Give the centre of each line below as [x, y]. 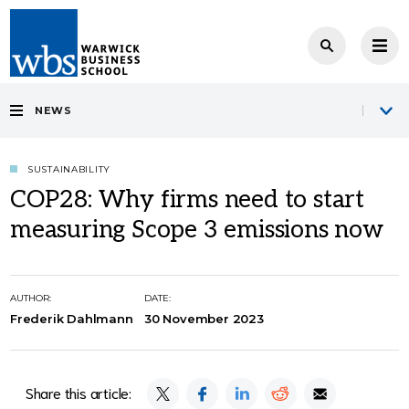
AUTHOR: [31, 298]
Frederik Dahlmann [72, 319]
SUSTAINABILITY [69, 169]
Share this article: [79, 392]
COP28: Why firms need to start [187, 200]
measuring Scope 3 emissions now [197, 230]
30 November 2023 [204, 319]
